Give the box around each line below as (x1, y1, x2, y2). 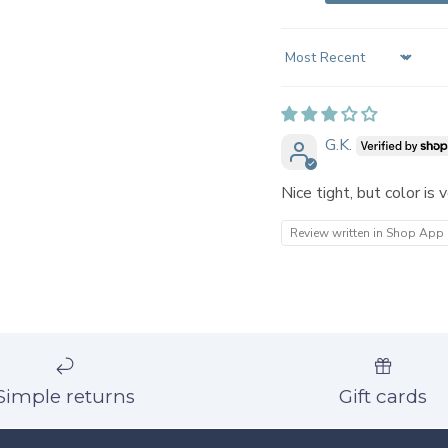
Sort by (279, 55, 332, 78)
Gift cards (339, 384, 428, 408)
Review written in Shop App (289, 224, 444, 241)
